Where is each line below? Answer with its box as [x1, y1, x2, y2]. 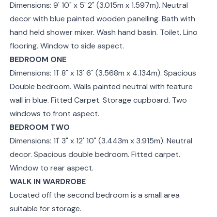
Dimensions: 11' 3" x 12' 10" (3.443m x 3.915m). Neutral [10, 135, 192, 146]
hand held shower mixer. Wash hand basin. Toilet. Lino [10, 27, 198, 37]
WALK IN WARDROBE [10, 176, 86, 186]
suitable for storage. [10, 203, 81, 214]
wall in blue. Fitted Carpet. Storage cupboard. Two [10, 94, 187, 105]
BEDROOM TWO [10, 122, 70, 132]
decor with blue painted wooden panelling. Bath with [10, 13, 195, 24]
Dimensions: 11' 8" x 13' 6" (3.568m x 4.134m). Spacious [10, 67, 196, 78]
